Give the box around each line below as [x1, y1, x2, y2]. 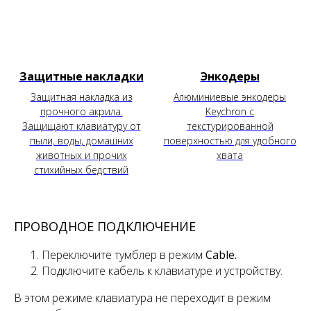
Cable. [205, 246, 237, 262]
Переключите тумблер [42, 246, 160, 262]
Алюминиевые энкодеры [174, 90, 286, 103]
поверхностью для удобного [163, 133, 296, 147]
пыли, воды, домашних [29, 133, 133, 147]
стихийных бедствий [34, 162, 128, 176]
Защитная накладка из [30, 90, 133, 103]
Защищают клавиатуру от [22, 119, 141, 133]
